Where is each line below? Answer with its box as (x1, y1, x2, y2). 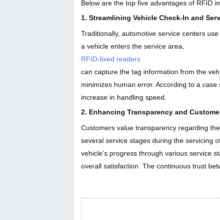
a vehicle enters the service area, (81, 42, 186, 50)
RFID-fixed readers (81, 55, 140, 63)
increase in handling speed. (81, 93, 166, 101)
